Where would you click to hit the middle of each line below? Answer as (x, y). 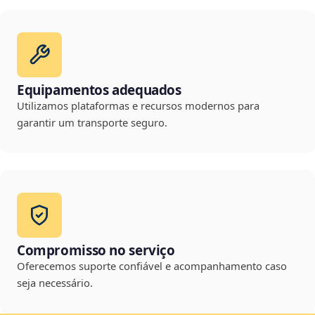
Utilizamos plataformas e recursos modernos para (138, 106)
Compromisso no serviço (96, 251)
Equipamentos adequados (99, 90)
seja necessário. (55, 283)
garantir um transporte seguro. (92, 123)
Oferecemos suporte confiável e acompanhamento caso (152, 266)
